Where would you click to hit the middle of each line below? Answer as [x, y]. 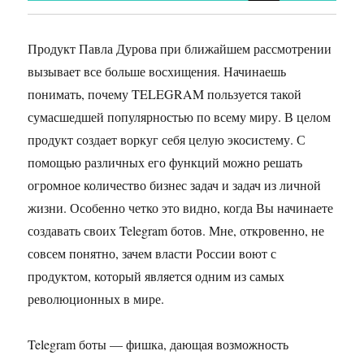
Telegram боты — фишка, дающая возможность [158, 344]
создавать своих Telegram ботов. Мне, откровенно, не [176, 230]
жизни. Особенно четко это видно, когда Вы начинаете [181, 207]
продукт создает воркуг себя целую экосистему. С [167, 139]
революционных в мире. [96, 298]
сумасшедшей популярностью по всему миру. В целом [180, 116]
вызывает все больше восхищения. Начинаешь [157, 71]
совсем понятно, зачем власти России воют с [152, 253]
